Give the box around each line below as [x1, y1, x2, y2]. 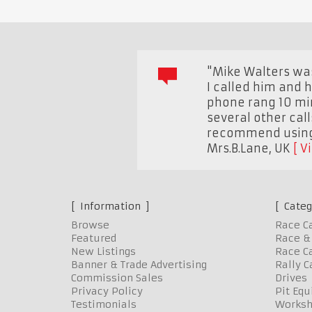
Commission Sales [71, 271, 163, 284]
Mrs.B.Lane [206, 141, 269, 155]
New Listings [71, 244, 136, 258]
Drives [274, 271, 307, 284]
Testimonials [71, 297, 136, 311]
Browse [71, 218, 109, 231]
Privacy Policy [71, 284, 143, 297]
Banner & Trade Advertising [71, 258, 207, 271]
